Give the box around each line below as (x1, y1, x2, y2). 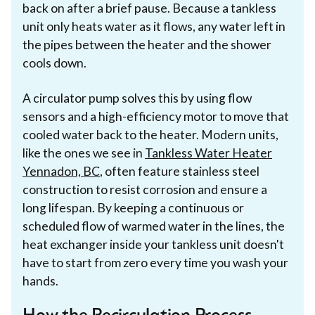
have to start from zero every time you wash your (22, 255, 288, 270)
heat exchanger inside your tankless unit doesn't (22, 236, 284, 252)
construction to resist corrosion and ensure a (22, 181, 267, 197)
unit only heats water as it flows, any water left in (22, 18, 285, 34)
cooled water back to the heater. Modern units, (22, 127, 278, 142)
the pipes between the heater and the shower (22, 37, 271, 52)
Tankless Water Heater (145, 145, 272, 160)
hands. (22, 273, 58, 288)
